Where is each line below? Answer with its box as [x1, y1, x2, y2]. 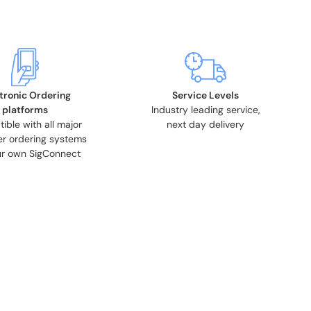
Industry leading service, [151, 103, 260, 116]
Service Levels [172, 89, 239, 101]
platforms [2, 103, 48, 116]
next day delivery [167, 118, 244, 131]
